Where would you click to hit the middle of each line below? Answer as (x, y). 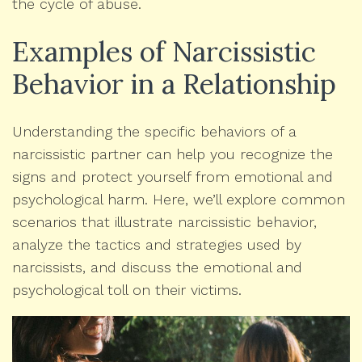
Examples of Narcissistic (164, 52)
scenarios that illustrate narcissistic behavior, (164, 222)
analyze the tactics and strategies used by (157, 245)
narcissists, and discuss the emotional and (157, 267)
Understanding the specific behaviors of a (154, 132)
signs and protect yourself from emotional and (173, 177)
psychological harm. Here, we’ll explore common (179, 200)
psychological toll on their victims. (127, 290)
